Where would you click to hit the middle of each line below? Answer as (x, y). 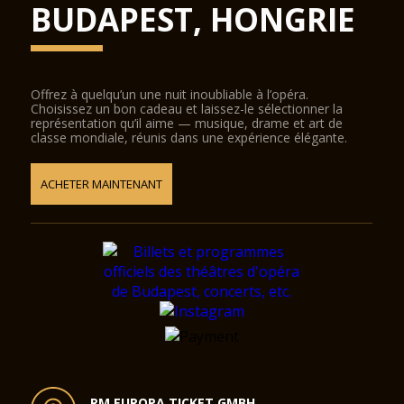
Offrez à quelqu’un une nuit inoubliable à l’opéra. (170, 94)
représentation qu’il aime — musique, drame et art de (187, 123)
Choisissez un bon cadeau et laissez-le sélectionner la (187, 109)
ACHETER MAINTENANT (102, 184)
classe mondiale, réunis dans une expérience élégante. (189, 138)
